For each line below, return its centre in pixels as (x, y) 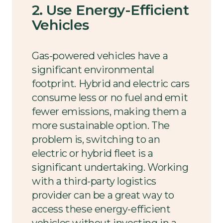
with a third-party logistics (94, 181)
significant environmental (93, 70)
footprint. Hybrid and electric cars (111, 84)
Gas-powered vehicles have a (100, 56)
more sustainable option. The (101, 126)
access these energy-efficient (101, 209)
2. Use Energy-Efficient (111, 10)
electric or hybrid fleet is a (93, 154)
